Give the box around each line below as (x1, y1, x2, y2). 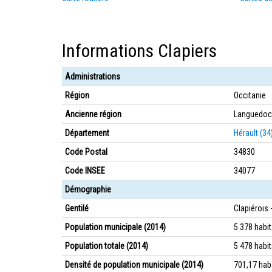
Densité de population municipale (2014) (65, 260, 203, 270)
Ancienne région (65, 109, 121, 119)
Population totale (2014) (65, 241, 148, 251)
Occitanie (234, 90, 266, 100)
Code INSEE (65, 166, 105, 175)
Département (65, 128, 109, 138)
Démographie (65, 185, 111, 194)
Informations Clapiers (62, 40, 217, 61)
